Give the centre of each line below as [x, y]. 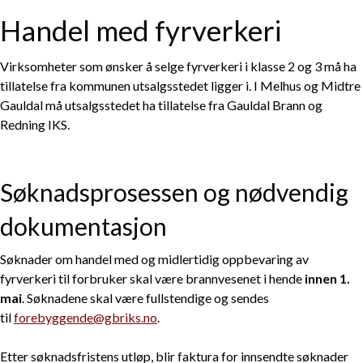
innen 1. [327, 279]
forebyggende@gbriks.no [85, 318]
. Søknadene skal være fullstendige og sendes [145, 298]
